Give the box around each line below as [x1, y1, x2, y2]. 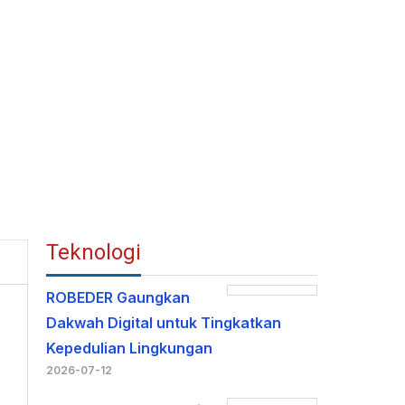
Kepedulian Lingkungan [46, 339, 213, 357]
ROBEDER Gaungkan [46, 288, 191, 306]
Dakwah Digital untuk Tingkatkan [46, 314, 282, 332]
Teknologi [46, 240, 142, 265]
